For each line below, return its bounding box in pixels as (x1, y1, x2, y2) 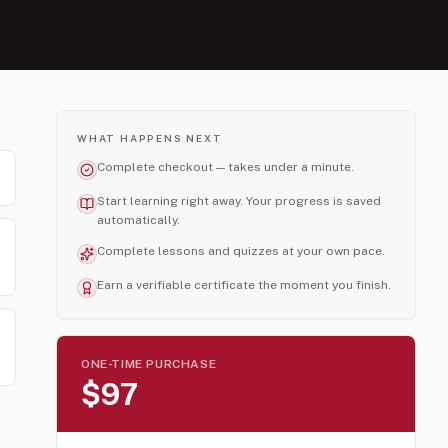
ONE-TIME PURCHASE (81, 357, 217, 371)
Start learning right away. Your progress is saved (97, 194, 381, 208)
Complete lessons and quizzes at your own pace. (97, 244, 385, 258)
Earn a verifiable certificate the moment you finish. (97, 278, 391, 292)
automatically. (97, 213, 180, 227)
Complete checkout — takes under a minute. (97, 160, 354, 174)
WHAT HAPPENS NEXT (77, 132, 223, 144)
